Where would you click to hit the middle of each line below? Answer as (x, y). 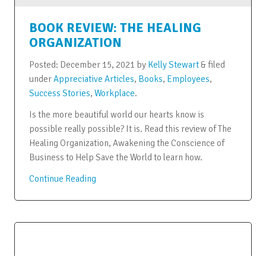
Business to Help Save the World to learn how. (115, 157)
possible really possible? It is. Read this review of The (130, 129)
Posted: (44, 64)
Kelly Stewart (173, 64)
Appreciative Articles (94, 79)
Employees (188, 79)
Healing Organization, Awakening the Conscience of (126, 143)
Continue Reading (62, 178)
